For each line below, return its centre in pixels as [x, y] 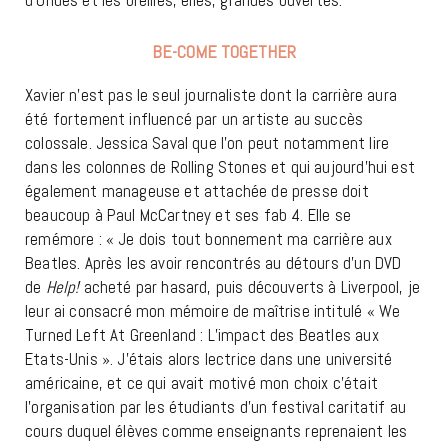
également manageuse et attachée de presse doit [197, 190]
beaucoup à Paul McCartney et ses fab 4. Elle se [188, 214]
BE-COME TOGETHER [224, 51]
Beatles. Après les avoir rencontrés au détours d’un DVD [213, 262]
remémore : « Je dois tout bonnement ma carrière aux [208, 238]
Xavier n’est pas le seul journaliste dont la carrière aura [211, 94]
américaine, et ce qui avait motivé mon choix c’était [201, 382]
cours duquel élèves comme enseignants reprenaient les [216, 430]
